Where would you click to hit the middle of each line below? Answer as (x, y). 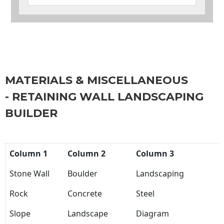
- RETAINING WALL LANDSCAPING (104, 97)
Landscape (88, 214)
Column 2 (86, 154)
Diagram (152, 214)
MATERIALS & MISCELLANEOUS (96, 80)
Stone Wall (29, 174)
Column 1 (28, 154)
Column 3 (155, 154)
